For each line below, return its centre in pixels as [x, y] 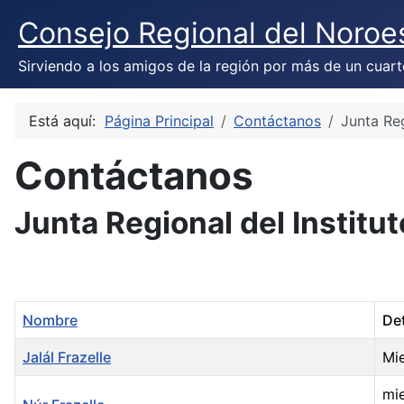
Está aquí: [67, 121]
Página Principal [159, 121]
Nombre [50, 321]
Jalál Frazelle [67, 358]
